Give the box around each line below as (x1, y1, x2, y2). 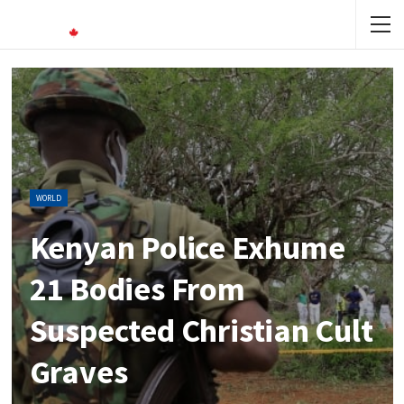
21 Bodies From (29, 269, 245, 310)
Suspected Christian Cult (29, 310, 373, 352)
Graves (29, 352, 128, 393)
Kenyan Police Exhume (29, 227, 345, 269)
